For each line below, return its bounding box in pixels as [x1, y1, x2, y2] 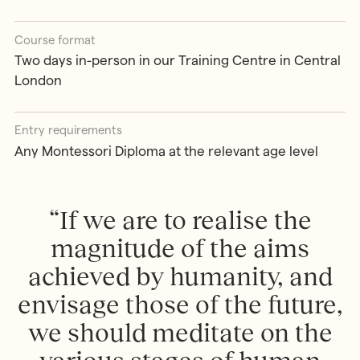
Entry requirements [14, 123, 122, 137]
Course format [14, 32, 96, 47]
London [14, 73, 62, 88]
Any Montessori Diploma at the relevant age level [14, 143, 318, 158]
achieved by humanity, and [27, 261, 333, 291]
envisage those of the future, [17, 289, 343, 319]
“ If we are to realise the [48, 205, 312, 235]
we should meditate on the [27, 317, 333, 347]
